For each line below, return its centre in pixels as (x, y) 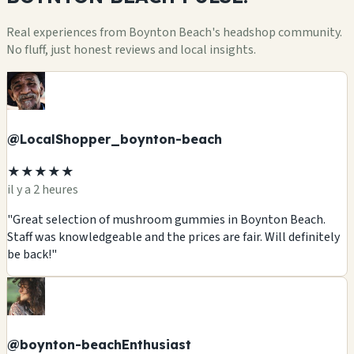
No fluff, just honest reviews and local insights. (131, 49)
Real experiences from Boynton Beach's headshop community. (174, 32)
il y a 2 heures (43, 190)
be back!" (32, 255)
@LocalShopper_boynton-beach (115, 139)
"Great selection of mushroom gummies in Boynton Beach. (166, 220)
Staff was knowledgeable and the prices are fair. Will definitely (173, 237)
